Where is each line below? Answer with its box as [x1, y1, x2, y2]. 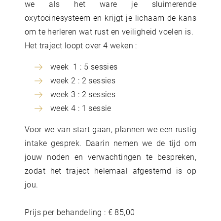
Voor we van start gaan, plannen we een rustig [25, 124, 196, 134]
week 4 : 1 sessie [50, 103, 111, 113]
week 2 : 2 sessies [50, 75, 116, 85]
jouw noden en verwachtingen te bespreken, [25, 152, 196, 162]
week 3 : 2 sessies [50, 89, 116, 99]
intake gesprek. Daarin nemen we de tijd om [25, 138, 196, 148]
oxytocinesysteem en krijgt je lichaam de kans [25, 13, 196, 23]
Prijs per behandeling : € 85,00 [25, 207, 135, 217]
